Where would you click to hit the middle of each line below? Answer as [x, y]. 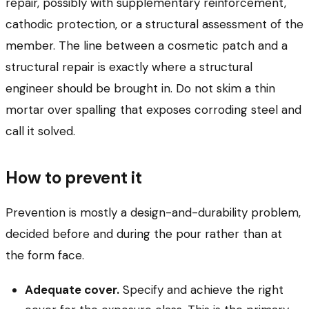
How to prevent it [74, 178]
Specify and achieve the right [201, 290]
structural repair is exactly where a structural [129, 67]
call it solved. [40, 131]
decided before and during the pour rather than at [144, 234]
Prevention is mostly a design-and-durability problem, [153, 213]
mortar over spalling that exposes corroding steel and [153, 110]
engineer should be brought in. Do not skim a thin [140, 89]
